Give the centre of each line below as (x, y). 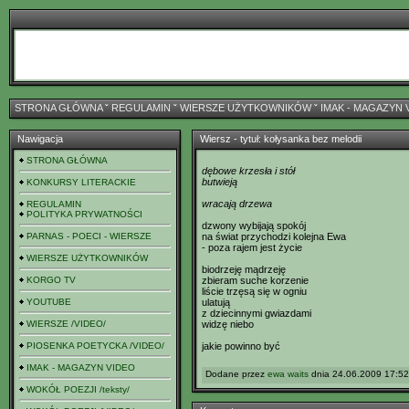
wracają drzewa (237, 204)
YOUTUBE (49, 302)
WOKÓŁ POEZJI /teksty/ (78, 389)
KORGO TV (51, 280)
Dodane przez (236, 374)
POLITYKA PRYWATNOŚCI (84, 214)
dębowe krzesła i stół (248, 171)
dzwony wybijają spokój (254, 225)
